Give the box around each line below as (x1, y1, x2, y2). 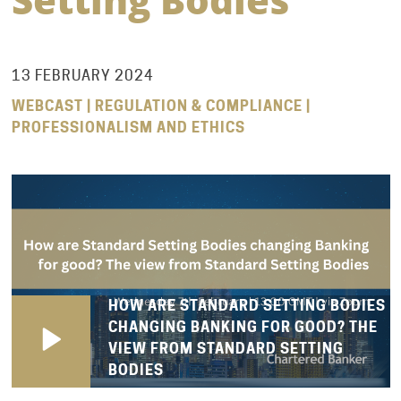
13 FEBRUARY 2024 (11, 66, 154, 84)
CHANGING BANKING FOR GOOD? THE (107, 318, 378, 336)
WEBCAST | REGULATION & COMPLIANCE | (11, 97, 311, 115)
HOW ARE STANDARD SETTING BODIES (107, 296, 386, 314)
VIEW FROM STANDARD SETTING (107, 339, 344, 357)
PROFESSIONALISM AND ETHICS (11, 118, 245, 136)
